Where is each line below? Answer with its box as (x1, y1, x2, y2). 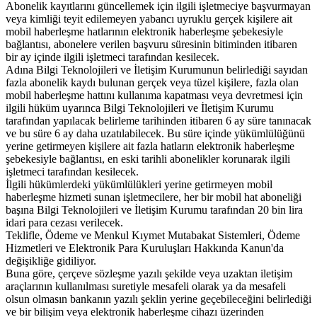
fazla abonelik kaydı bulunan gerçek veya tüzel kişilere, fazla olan (6, 76, 299, 88)
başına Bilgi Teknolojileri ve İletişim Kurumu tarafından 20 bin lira (6, 203, 303, 216)
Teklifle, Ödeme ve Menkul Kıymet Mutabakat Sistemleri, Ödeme (6, 229, 300, 241)
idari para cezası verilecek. (6, 216, 123, 229)
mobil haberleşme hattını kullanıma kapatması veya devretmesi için (6, 88, 303, 101)
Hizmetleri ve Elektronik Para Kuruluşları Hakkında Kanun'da (6, 241, 284, 254)
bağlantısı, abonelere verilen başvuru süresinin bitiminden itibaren (6, 38, 297, 50)
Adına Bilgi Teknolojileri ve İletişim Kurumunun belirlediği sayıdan (6, 63, 308, 76)
